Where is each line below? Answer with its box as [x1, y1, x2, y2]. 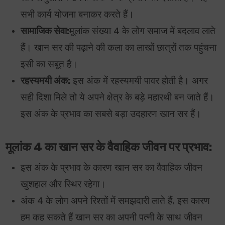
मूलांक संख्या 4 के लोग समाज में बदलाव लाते [69, 26, 216, 37]
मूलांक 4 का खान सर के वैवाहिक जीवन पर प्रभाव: [6, 140, 213, 155]
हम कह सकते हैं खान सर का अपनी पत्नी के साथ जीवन [21, 212, 203, 223]
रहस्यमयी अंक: [21, 75, 71, 87]
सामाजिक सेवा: [21, 26, 70, 37]
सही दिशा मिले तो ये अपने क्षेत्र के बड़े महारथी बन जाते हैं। [21, 92, 215, 103]
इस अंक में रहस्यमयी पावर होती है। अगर [70, 75, 208, 87]
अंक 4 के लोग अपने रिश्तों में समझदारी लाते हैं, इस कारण [21, 195, 210, 207]
